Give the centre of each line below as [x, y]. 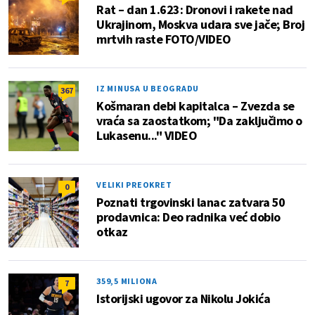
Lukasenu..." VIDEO [147, 136]
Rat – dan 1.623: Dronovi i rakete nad [195, 10]
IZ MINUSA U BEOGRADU [148, 89]
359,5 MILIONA [127, 281]
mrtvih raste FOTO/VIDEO [164, 39]
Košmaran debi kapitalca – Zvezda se [195, 106]
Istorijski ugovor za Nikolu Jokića [183, 299]
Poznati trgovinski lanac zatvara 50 [191, 202]
